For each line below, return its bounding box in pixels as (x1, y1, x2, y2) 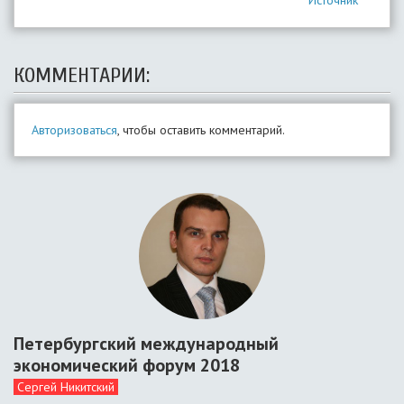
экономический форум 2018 (14, 353, 240, 377)
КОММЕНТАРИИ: (14, 63, 150, 87)
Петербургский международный (14, 332, 279, 355)
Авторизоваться (32, 122, 117, 138)
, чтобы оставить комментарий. (117, 122, 285, 138)
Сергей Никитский (17, 379, 115, 395)
